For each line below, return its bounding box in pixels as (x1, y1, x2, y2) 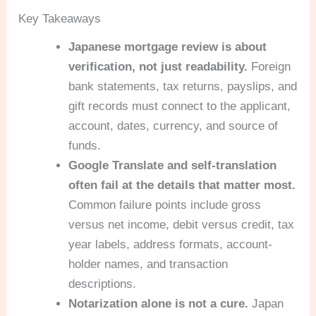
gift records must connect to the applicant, (68, 99, 291, 114)
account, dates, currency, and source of (68, 119, 279, 133)
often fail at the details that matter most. (68, 178, 296, 193)
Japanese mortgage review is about (68, 40, 267, 54)
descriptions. (68, 277, 137, 291)
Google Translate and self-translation (68, 159, 277, 173)
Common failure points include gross (68, 198, 262, 212)
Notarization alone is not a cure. (68, 297, 249, 311)
